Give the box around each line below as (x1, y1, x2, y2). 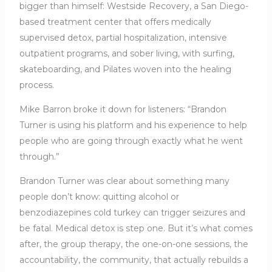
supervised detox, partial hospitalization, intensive (19, 32, 227, 44)
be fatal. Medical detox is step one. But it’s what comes (19, 223, 253, 234)
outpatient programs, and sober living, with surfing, (19, 48, 234, 59)
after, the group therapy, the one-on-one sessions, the (19, 239, 248, 250)
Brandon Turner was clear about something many (19, 175, 229, 187)
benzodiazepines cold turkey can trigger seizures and (19, 207, 245, 219)
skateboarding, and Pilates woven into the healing (19, 64, 231, 75)
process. (19, 80, 54, 91)
